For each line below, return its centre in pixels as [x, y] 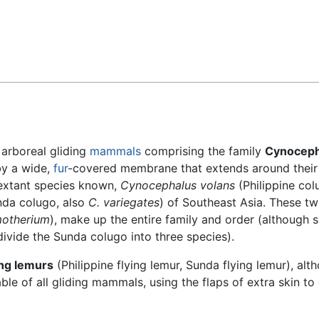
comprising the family [203, 151]
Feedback [46, 22]
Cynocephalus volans [178, 185]
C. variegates [124, 203]
